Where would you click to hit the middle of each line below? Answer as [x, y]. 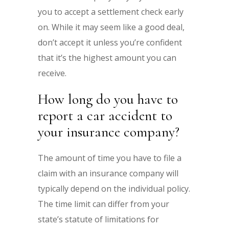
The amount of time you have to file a [110, 158]
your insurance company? [109, 132]
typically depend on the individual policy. [114, 188]
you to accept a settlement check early [111, 12]
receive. [52, 73]
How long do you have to [108, 99]
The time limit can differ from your [104, 204]
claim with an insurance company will [108, 173]
